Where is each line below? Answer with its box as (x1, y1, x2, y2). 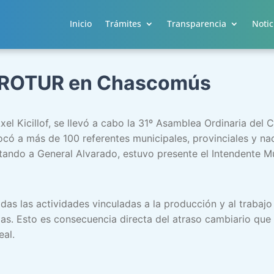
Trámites (105, 18, 141, 29)
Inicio (69, 18, 92, 29)
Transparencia (166, 18, 226, 29)
